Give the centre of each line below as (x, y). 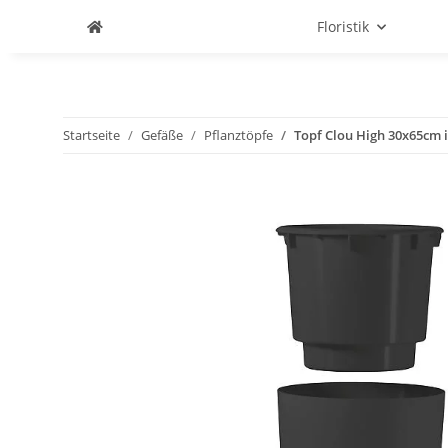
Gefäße (162, 135)
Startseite (91, 135)
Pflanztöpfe (238, 135)
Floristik (343, 26)
